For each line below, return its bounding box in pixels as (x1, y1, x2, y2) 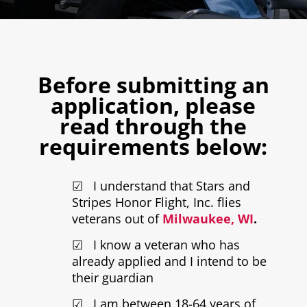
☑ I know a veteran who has (71, 236, 240, 254)
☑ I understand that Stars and (71, 177, 250, 195)
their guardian (71, 269, 153, 286)
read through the (60, 111, 247, 141)
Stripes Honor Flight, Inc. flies (71, 194, 241, 211)
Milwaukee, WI (162, 210, 254, 228)
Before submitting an (37, 70, 269, 100)
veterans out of (71, 210, 162, 228)
